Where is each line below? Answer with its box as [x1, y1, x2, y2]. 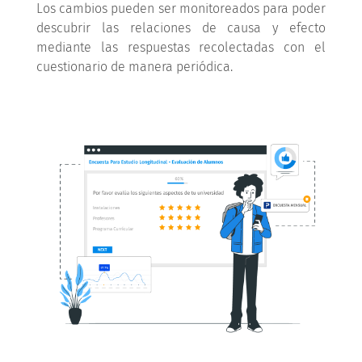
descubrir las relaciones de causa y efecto [36, 19, 326, 36]
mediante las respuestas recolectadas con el [36, 39, 326, 55]
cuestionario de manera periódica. [36, 58, 233, 74]
